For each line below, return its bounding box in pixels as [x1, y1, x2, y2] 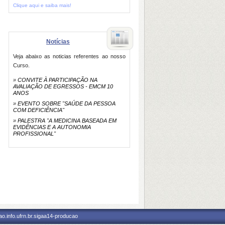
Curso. [13, 62, 30, 68]
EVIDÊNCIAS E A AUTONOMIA [13, 124, 91, 130]
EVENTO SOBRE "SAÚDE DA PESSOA [17, 100, 116, 106]
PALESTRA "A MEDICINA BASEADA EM [17, 118, 117, 124]
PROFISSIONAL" [13, 131, 56, 137]
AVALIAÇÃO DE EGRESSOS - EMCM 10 [13, 83, 113, 89]
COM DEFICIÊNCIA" [13, 107, 64, 113]
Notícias [46, 38, 70, 45]
